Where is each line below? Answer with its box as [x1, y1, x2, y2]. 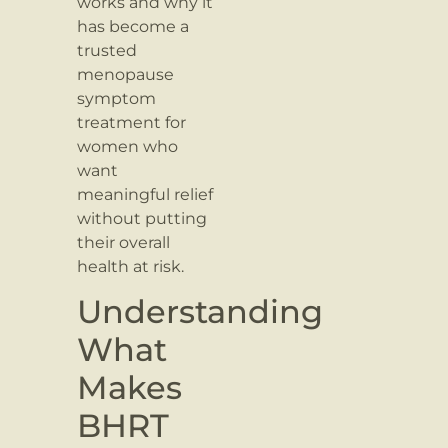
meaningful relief [77, 184, 214, 204]
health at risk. [77, 256, 185, 276]
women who [77, 136, 179, 156]
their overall [77, 232, 171, 252]
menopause [77, 64, 175, 84]
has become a [77, 16, 190, 36]
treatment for [77, 112, 187, 132]
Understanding [77, 292, 324, 332]
